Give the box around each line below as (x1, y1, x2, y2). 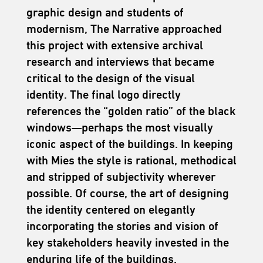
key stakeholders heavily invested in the (26, 235, 229, 249)
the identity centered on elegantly (26, 202, 195, 217)
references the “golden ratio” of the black (26, 103, 235, 118)
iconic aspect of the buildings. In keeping (26, 136, 233, 151)
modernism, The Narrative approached (26, 21, 222, 36)
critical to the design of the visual (26, 70, 195, 85)
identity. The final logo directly (26, 87, 181, 102)
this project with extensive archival (26, 38, 203, 52)
